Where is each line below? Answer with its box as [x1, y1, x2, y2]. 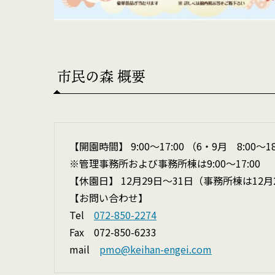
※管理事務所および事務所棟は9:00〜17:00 [69, 155, 260, 171]
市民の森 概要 [57, 66, 145, 87]
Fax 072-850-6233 [69, 224, 157, 239]
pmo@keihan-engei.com [99, 241, 212, 257]
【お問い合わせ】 [69, 190, 148, 205]
